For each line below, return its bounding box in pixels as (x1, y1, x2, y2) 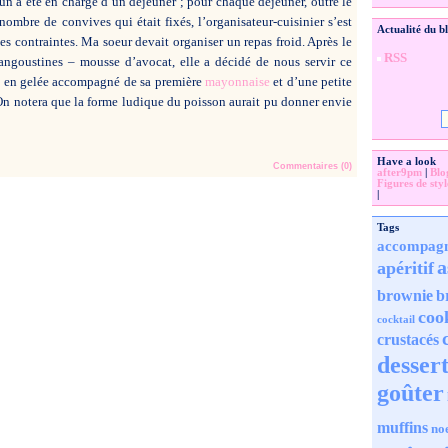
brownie (377, 285, 433, 305)
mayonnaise (204, 73, 274, 89)
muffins (377, 417, 428, 437)
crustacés (377, 329, 439, 349)
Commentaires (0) (273, 160, 352, 171)
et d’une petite (273, 73, 353, 89)
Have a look (377, 155, 436, 167)
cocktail (377, 313, 415, 325)
